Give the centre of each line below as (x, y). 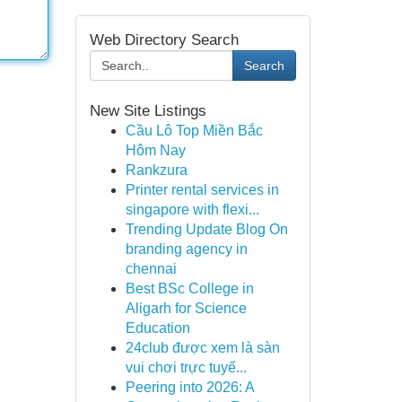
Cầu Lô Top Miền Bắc (194, 131)
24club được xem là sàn (202, 348)
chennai (151, 269)
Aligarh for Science (186, 308)
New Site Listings (148, 111)
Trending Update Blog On (206, 229)
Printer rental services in (202, 190)
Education (157, 328)
